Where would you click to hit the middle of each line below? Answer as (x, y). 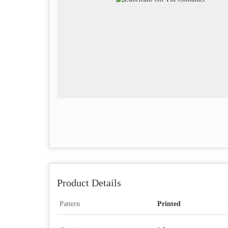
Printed (169, 204)
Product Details (89, 183)
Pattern (70, 204)
